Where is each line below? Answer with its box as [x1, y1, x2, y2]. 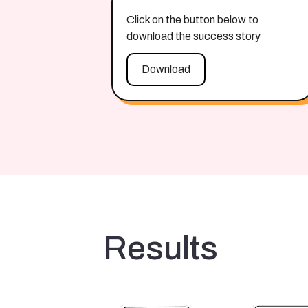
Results [103, 230, 218, 266]
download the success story [126, 30, 261, 42]
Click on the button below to [126, 14, 258, 25]
